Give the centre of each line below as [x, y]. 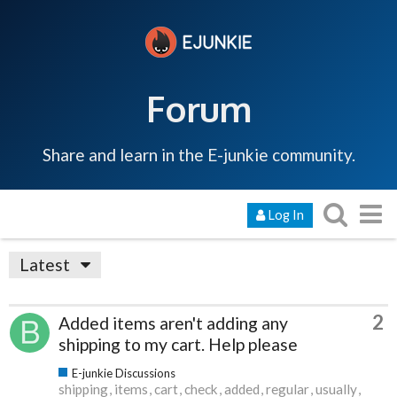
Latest [45, 264]
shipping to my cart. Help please [178, 344]
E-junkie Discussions [124, 373]
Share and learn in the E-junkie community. [198, 154]
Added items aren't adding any [173, 323]
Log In [286, 214]
